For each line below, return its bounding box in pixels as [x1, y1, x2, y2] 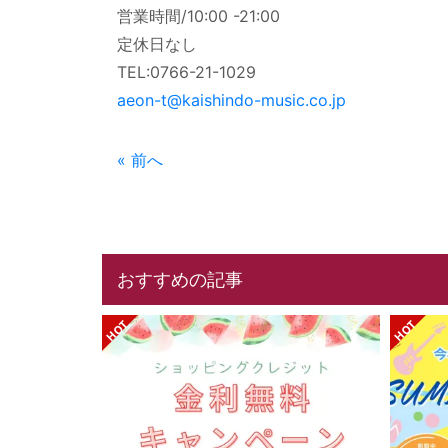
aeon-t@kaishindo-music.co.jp [117, 90, 346, 110]
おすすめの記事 [117, 267, 243, 291]
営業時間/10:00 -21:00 [117, 6, 280, 26]
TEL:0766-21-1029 [117, 62, 256, 82]
